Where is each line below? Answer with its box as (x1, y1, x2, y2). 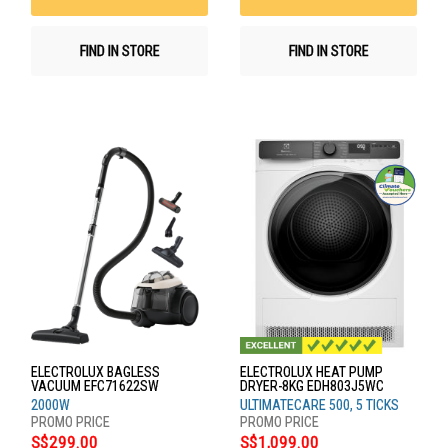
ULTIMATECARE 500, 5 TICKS (240, 396, 399, 413)
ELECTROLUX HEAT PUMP (240, 363, 383, 380)
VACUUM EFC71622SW (31, 377, 159, 394)
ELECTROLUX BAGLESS (31, 363, 160, 380)
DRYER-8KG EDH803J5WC (240, 377, 384, 394)
